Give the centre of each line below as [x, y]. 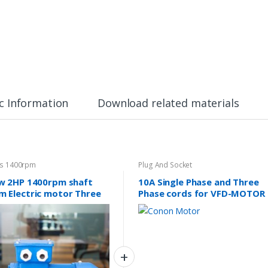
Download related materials [168, 103]
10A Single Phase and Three [199, 182]
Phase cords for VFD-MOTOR [202, 193]
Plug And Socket [165, 165]
